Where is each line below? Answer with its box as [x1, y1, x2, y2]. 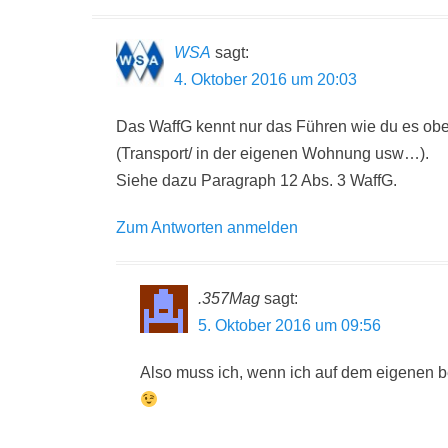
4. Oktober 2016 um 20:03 [174, 71, 357, 88]
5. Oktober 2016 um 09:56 [198, 317, 381, 334]
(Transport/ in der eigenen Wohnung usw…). [116, 145, 429, 162]
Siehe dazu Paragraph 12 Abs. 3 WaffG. [116, 172, 397, 189]
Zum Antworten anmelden [116, 219, 298, 236]
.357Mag [198, 290, 260, 307]
